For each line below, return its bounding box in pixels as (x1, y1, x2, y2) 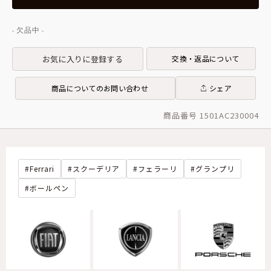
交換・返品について (172, 53, 240, 64)
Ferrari (30, 163, 54, 174)
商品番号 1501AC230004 (163, 109, 259, 122)
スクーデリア (73, 163, 120, 174)
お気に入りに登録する (42, 53, 123, 65)
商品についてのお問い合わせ (51, 82, 148, 93)
